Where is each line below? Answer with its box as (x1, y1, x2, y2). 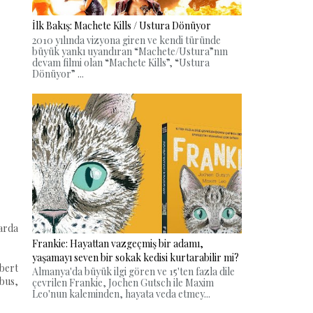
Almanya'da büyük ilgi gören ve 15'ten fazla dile (32, 265, 235, 279)
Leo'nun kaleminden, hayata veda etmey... (32, 287, 210, 301)
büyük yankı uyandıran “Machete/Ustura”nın (32, 44, 228, 58)
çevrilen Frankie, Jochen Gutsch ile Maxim (32, 276, 214, 290)
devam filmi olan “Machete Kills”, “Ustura (32, 55, 210, 69)
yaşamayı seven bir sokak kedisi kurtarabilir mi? (32, 250, 239, 264)
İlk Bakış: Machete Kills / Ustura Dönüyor (32, 19, 211, 33)
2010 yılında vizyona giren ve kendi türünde (32, 33, 221, 47)
